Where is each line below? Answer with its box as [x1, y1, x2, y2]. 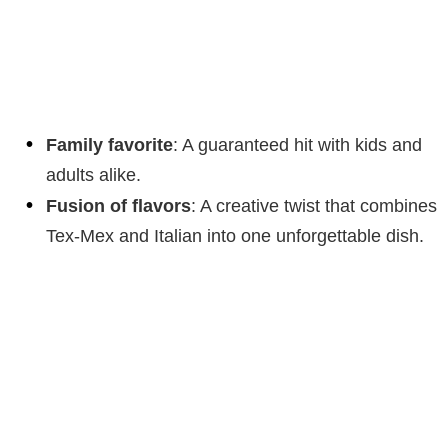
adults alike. [46, 164, 141, 185]
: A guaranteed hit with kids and [173, 134, 422, 155]
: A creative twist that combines [191, 195, 437, 216]
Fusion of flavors [46, 195, 191, 216]
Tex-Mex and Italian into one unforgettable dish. [46, 225, 424, 246]
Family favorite [46, 134, 173, 155]
